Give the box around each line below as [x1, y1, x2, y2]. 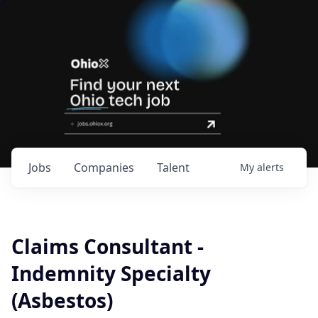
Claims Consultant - [11, 233, 204, 260]
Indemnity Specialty [11, 260, 211, 287]
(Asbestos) [11, 287, 113, 314]
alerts [257, 160, 284, 174]
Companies [74, 160, 134, 175]
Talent [157, 160, 190, 175]
